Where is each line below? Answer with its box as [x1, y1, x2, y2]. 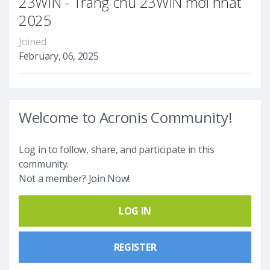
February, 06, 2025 [19, 49, 99, 63]
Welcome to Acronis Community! [19, 107, 233, 127]
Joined [19, 34, 46, 48]
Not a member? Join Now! [19, 171, 130, 185]
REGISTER [113, 240, 157, 254]
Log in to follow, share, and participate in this [19, 142, 215, 156]
